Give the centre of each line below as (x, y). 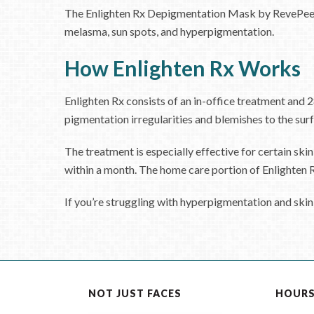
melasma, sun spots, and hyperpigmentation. (169, 31)
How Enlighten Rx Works (183, 68)
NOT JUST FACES (135, 293)
